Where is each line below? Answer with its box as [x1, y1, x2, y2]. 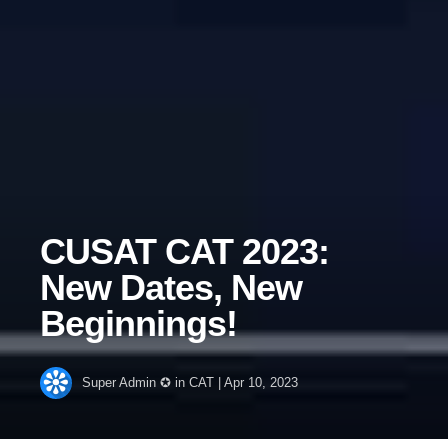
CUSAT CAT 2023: [40, 231, 329, 272]
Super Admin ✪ [82, 375, 171, 390]
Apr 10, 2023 [224, 375, 298, 390]
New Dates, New [40, 267, 302, 308]
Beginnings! [40, 303, 237, 344]
